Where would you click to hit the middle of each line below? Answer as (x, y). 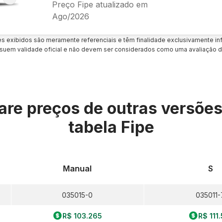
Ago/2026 (70, 16)
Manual (78, 168)
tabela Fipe (111, 127)
